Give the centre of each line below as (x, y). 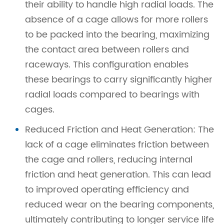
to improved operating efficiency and (107, 190)
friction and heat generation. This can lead (118, 175)
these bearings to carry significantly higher (119, 80)
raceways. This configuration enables (107, 65)
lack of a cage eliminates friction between (117, 145)
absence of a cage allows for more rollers (116, 20)
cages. (40, 110)
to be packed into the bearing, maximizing (117, 35)
